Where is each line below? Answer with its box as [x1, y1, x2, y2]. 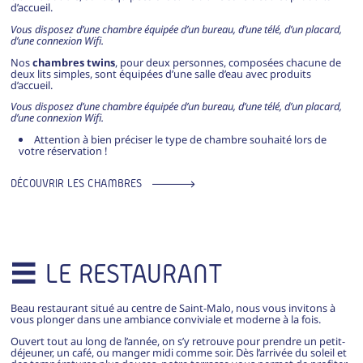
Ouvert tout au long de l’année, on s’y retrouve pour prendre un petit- [10, 333, 345, 348]
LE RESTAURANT [45, 258, 223, 288]
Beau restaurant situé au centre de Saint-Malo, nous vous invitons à [10, 301, 335, 316]
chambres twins [32, 54, 115, 70]
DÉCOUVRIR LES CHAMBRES [10, 177, 142, 190]
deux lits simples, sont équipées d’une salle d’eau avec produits [10, 66, 311, 81]
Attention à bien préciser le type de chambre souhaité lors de [33, 132, 327, 147]
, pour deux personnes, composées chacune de [114, 54, 341, 70]
